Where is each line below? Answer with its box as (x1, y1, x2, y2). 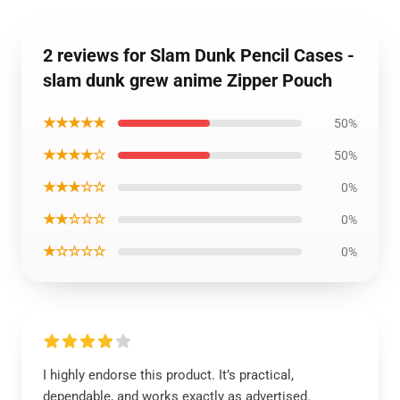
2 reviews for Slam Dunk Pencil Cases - (43, 45, 354, 66)
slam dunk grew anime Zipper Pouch (43, 70, 332, 91)
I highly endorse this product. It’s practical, (43, 367, 294, 383)
